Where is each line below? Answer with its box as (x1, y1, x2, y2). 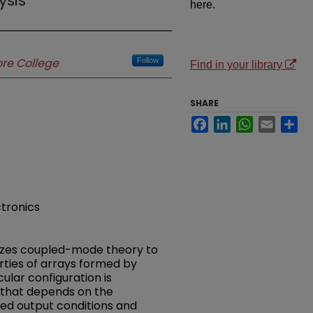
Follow (137, 56, 159, 64)
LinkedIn (231, 115, 273, 127)
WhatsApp (253, 115, 305, 127)
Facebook (208, 115, 258, 127)
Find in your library (190, 59, 285, 71)
